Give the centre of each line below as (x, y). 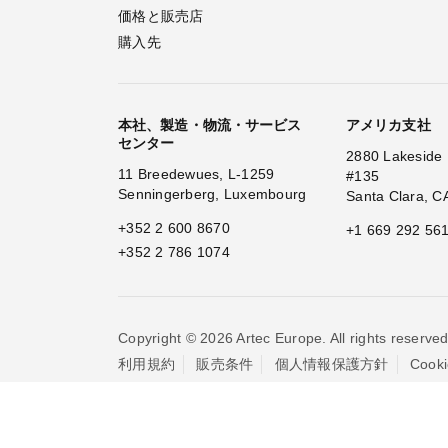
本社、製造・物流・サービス (210, 125)
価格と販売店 (161, 16)
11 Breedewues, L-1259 (196, 174)
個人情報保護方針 (331, 364)
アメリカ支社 (388, 125)
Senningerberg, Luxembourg (212, 194)
